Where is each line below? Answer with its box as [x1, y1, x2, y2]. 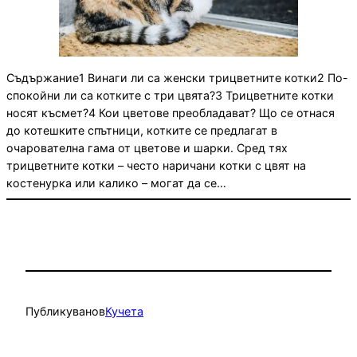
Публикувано [25, 304, 99, 318]
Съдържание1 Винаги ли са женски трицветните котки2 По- [6, 71, 348, 85]
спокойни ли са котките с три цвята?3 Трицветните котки [6, 88, 334, 103]
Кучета [105, 304, 143, 318]
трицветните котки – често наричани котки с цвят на [6, 159, 306, 173]
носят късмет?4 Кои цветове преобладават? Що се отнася [6, 106, 335, 120]
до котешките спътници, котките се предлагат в [6, 124, 277, 138]
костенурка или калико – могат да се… [6, 176, 226, 190]
